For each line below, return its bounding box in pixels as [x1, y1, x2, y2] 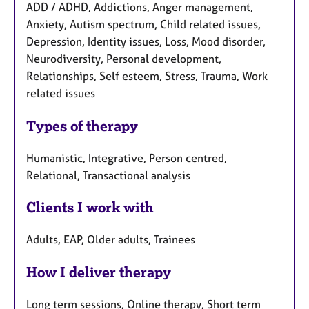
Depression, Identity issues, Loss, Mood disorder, [26, 34, 266, 48]
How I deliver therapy [26, 263, 171, 281]
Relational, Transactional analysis [26, 168, 190, 182]
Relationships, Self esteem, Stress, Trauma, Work [26, 68, 268, 83]
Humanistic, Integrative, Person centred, [26, 150, 227, 165]
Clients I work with [26, 199, 154, 217]
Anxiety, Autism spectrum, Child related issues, [26, 17, 261, 31]
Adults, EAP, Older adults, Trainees [26, 232, 195, 247]
